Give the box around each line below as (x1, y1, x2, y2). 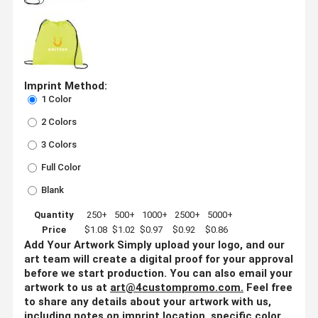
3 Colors (39, 138, 77, 150)
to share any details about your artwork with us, (24, 295, 271, 308)
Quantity (34, 209, 74, 220)
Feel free (246, 280, 292, 294)
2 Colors (39, 116, 77, 127)
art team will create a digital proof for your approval (24, 252, 293, 265)
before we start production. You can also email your (24, 266, 292, 280)
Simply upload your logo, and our (117, 238, 285, 251)
